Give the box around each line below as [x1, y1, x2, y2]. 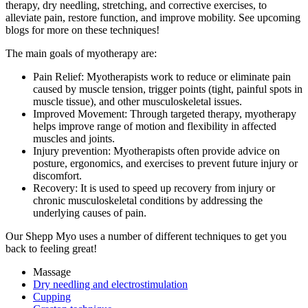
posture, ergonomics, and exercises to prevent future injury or [33, 157, 298, 169]
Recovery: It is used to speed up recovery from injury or [33, 181, 275, 194]
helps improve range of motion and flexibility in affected [33, 120, 276, 132]
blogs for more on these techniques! [5, 23, 159, 36]
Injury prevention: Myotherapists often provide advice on [33, 144, 280, 157]
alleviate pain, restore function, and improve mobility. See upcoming [5, 11, 300, 23]
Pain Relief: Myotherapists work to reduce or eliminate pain [33, 70, 291, 82]
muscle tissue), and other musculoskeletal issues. [33, 95, 242, 107]
